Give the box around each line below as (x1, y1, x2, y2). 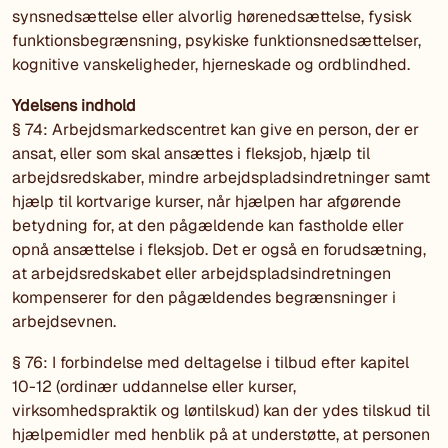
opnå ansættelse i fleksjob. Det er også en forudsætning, (12, 238, 426, 260)
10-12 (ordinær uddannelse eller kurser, (12, 375, 296, 397)
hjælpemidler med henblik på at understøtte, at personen (12, 423, 430, 445)
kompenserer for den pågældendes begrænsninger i (12, 286, 396, 308)
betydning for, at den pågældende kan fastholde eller (12, 214, 404, 236)
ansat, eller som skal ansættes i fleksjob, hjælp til (12, 142, 370, 164)
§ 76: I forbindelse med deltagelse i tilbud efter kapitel (12, 351, 409, 373)
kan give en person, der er (230, 118, 419, 140)
